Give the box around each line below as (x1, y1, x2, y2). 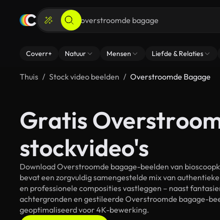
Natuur (65, 49, 86, 58)
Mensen (107, 49, 131, 58)
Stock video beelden (49, 72, 119, 82)
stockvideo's (20, 133, 149, 162)
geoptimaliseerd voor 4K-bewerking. (20, 205, 149, 215)
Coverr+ (26, 49, 52, 58)
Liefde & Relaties (152, 49, 203, 58)
